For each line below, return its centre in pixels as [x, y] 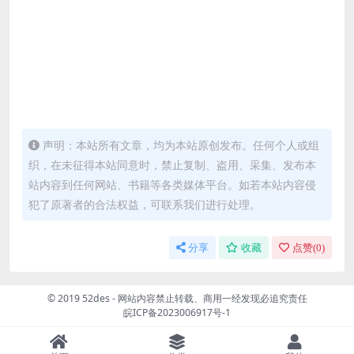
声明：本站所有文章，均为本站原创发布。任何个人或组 [181, 145]
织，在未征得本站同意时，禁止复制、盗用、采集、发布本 [172, 164]
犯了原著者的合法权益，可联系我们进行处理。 [145, 204]
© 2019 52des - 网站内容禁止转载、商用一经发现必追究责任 [177, 298]
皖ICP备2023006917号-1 [177, 312]
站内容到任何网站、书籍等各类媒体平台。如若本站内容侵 [172, 184]
